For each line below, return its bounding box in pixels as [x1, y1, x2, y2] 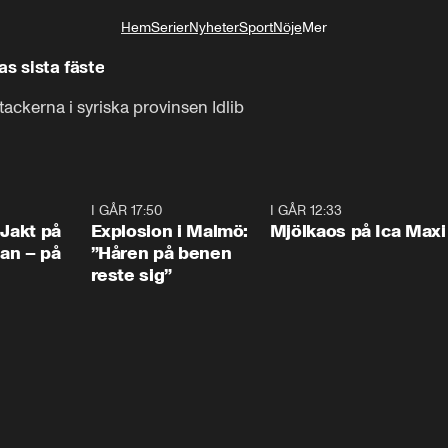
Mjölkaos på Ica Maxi [269, 220, 446, 242]
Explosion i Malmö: [90, 220, 249, 242]
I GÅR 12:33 [269, 202, 342, 219]
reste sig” [90, 264, 172, 286]
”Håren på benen [90, 242, 232, 264]
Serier [151, 19, 189, 36]
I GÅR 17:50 [90, 202, 162, 219]
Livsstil [277, 52, 319, 70]
